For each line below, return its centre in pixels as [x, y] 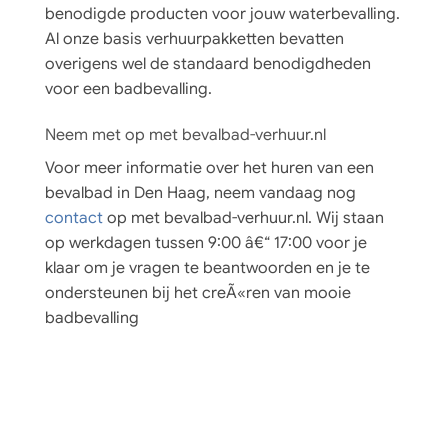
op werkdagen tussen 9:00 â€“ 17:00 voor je [206, 242]
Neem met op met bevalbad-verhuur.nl [185, 134]
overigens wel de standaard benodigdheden [208, 63]
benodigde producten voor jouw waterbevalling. [222, 13]
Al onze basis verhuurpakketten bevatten [194, 38]
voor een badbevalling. [128, 88]
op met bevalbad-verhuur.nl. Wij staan [243, 217]
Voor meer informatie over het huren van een [209, 167]
